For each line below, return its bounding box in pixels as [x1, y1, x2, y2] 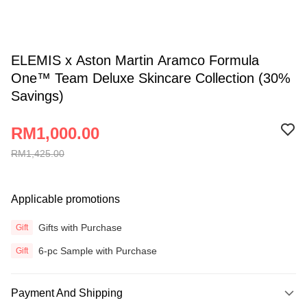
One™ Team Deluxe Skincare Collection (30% [11, 71, 291, 86]
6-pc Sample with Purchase [38, 245, 157, 256]
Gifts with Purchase [38, 221, 122, 233]
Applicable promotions [11, 193, 120, 205]
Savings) [11, 88, 64, 103]
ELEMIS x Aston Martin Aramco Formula [11, 53, 259, 68]
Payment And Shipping [11, 287, 123, 299]
